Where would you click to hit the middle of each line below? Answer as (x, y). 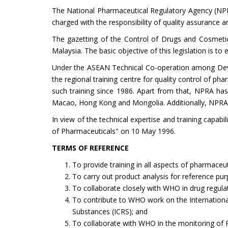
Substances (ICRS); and (110, 211)
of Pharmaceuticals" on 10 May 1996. (114, 131)
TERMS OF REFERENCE (90, 148)
